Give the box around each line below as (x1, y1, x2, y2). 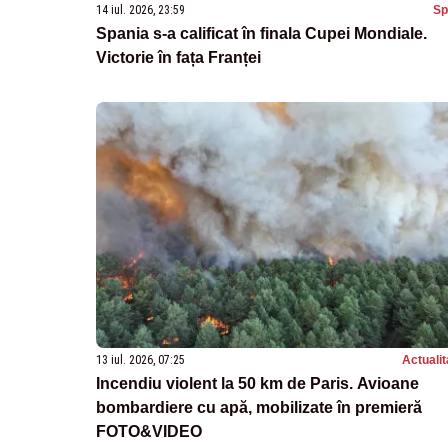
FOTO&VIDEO (96, 422, 202, 440)
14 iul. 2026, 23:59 (96, 2, 185, 17)
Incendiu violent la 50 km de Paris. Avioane (96, 374, 419, 392)
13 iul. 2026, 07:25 (96, 352, 185, 367)
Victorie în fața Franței (96, 48, 261, 66)
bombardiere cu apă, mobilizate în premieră (96, 398, 422, 416)
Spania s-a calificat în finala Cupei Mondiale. (96, 24, 427, 42)
